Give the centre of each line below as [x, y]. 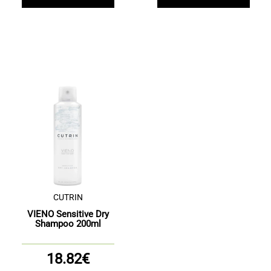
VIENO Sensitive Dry [68, 214]
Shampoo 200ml [68, 224]
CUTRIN [68, 197]
